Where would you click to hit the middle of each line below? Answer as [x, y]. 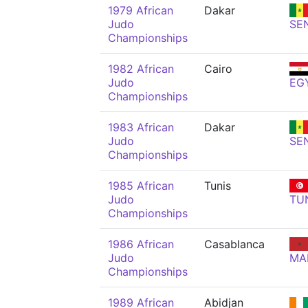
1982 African [141, 69]
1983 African [141, 127]
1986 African [141, 244]
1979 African [141, 10]
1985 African [141, 186]
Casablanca [234, 244]
